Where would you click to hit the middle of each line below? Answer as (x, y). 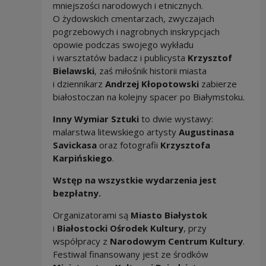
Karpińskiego (82, 158)
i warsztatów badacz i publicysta (120, 58)
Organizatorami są (91, 215)
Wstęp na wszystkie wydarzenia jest (134, 180)
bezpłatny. (77, 193)
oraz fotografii (128, 145)
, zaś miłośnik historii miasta (150, 71)
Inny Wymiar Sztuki (96, 119)
